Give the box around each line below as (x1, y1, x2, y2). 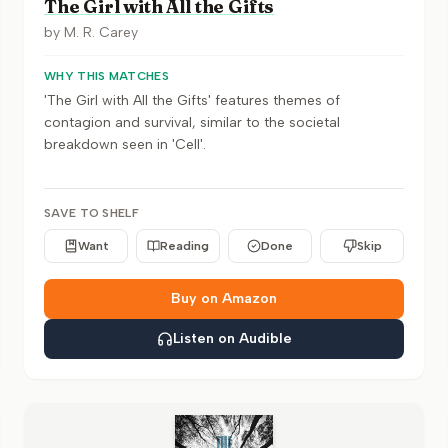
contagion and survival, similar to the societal (44, 114, 340, 131)
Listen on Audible (172, 330, 292, 347)
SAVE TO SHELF (44, 206, 139, 220)
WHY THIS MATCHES (44, 69, 169, 83)
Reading (160, 239, 209, 253)
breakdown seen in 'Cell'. (44, 136, 206, 153)
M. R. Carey (64, 24, 138, 41)
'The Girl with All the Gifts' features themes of (44, 92, 340, 109)
